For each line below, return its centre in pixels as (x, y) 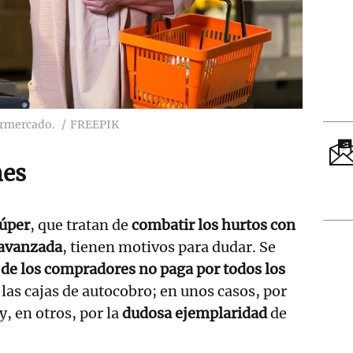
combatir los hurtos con (214, 225)
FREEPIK (95, 125)
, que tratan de (81, 225)
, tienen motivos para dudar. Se (169, 247)
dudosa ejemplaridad (196, 314)
